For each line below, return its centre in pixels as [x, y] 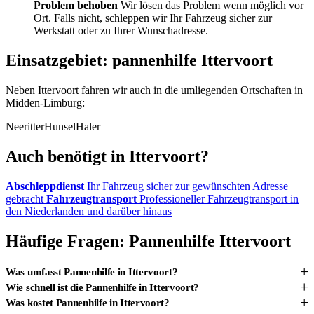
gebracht [26, 198]
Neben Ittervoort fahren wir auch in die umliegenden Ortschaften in [154, 90]
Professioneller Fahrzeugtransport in [219, 198]
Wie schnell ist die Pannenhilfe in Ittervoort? [103, 287]
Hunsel [60, 126]
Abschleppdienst [46, 186]
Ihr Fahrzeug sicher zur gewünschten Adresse [187, 186]
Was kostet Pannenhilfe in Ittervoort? [88, 302]
